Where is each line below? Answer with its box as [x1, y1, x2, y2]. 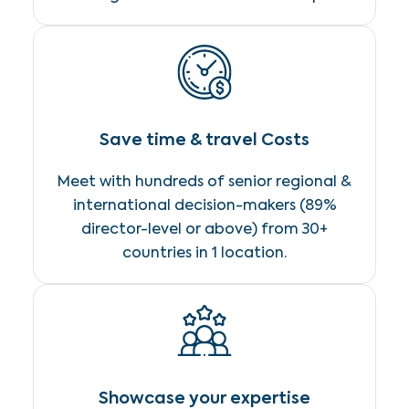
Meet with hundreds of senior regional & [58, 172, 351, 191]
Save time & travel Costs [100, 128, 309, 151]
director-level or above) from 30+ [81, 219, 328, 238]
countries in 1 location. [122, 243, 287, 262]
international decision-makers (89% [72, 195, 337, 215]
